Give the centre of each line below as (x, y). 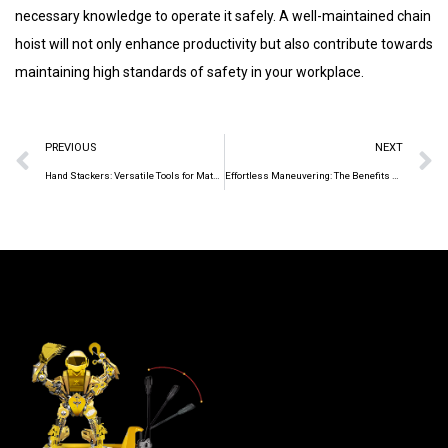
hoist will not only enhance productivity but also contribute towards (224, 43)
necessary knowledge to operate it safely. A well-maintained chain (223, 15)
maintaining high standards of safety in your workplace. (189, 71)
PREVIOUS (70, 147)
